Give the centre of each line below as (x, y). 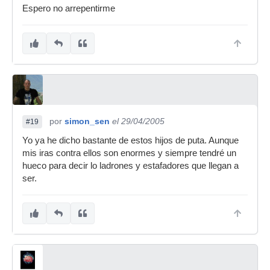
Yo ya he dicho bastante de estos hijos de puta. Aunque (130, 140)
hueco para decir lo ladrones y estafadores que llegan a (130, 166)
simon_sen (87, 121)
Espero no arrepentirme (69, 8)
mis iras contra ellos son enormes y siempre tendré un (129, 153)
